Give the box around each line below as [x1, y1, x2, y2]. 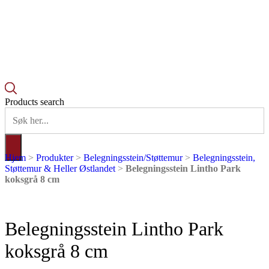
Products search [5, 96, 64, 107]
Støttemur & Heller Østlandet [5, 163, 115, 174]
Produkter [36, 152, 73, 163]
